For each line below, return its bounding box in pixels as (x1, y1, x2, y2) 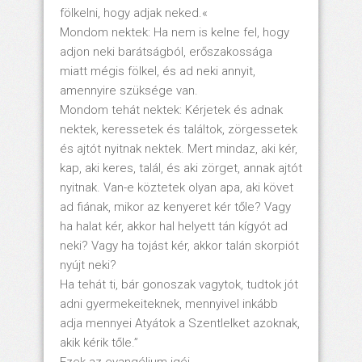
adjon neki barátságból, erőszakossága (60, 44, 272, 59)
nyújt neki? (60, 257, 116, 272)
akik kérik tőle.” (60, 335, 138, 350)
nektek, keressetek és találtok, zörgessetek (60, 121, 297, 137)
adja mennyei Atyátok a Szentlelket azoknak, (60, 315, 300, 330)
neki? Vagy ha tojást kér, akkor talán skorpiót (60, 238, 299, 253)
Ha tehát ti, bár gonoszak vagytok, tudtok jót (60, 276, 298, 292)
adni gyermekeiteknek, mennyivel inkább (60, 296, 278, 311)
